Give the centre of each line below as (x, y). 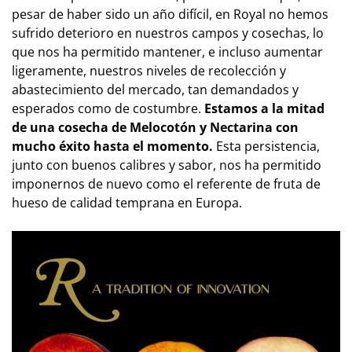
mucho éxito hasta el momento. (112, 146)
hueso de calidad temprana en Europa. (127, 202)
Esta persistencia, (266, 146)
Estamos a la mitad (263, 108)
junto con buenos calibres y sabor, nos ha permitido (167, 165)
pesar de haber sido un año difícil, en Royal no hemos (170, 14)
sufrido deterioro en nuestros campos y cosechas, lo (168, 33)
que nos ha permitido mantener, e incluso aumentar (167, 51)
